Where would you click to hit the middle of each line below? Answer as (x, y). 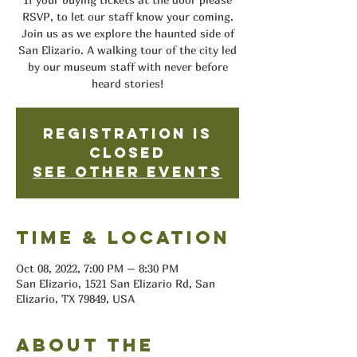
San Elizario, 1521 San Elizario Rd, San (116, 283)
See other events (127, 171)
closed (127, 152)
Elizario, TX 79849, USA (75, 298)
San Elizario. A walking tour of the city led (127, 49)
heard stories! (127, 83)
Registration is (127, 133)
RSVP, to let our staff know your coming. (127, 16)
